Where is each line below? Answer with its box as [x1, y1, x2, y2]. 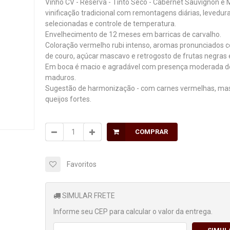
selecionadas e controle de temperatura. [45, 20, 176, 28]
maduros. [45, 73, 76, 82]
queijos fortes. [45, 95, 91, 103]
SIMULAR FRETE [60, 191, 115, 200]
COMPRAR [135, 128, 168, 136]
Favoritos [66, 160, 97, 168]
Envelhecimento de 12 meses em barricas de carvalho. [45, 30, 221, 39]
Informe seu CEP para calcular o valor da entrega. [53, 207, 213, 216]
